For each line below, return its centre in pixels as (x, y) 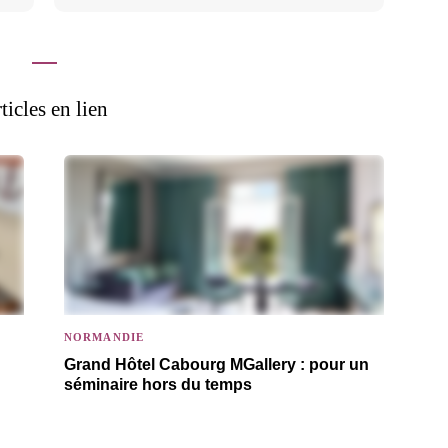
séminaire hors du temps (158, 384)
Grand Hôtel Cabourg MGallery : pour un (216, 364)
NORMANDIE (104, 337)
